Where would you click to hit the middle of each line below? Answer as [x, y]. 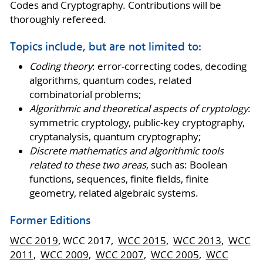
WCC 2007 [119, 254]
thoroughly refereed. [58, 19]
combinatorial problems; [85, 95]
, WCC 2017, [88, 240]
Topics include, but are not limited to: [105, 47]
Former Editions [50, 222]
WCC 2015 [142, 240]
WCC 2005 [175, 254]
